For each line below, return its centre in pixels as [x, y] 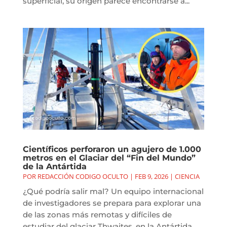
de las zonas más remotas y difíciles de [97, 215]
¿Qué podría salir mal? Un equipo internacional [113, 192]
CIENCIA [187, 177]
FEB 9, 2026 [151, 177]
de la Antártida [54, 167]
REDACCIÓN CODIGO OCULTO [83, 177]
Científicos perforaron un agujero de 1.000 [112, 149]
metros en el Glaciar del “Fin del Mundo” [109, 158]
